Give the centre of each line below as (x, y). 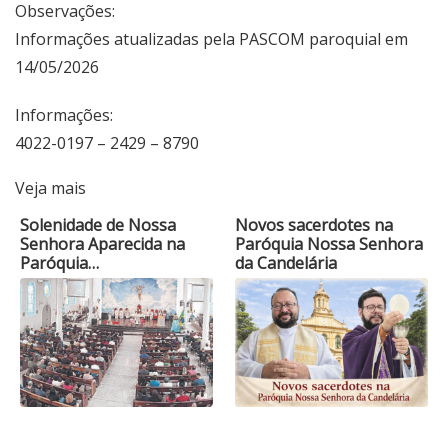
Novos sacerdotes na (314, 225)
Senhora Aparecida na (102, 244)
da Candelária (286, 263)
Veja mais (50, 188)
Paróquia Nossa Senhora (329, 244)
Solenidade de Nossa (98, 225)
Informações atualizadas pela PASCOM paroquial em (211, 39)
